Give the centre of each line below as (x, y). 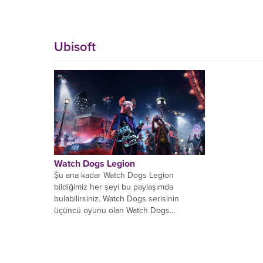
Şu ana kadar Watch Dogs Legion (114, 175)
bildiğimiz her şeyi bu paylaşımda (114, 187)
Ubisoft (75, 47)
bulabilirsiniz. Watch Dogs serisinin (117, 198)
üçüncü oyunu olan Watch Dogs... (114, 210)
